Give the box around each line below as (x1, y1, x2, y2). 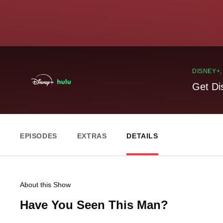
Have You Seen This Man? (20, 198, 168, 212)
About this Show (20, 181, 71, 189)
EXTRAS (77, 132, 107, 140)
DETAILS (126, 132, 158, 140)
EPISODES (20, 132, 57, 140)
